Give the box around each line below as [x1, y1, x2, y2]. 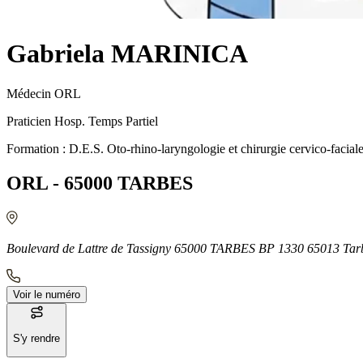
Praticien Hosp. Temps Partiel [6, 113, 158, 128]
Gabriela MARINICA [6, 39, 248, 69]
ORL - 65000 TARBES [6, 172, 193, 194]
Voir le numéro [13, 288, 80, 301]
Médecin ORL [6, 86, 81, 100]
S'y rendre [13, 331, 60, 344]
